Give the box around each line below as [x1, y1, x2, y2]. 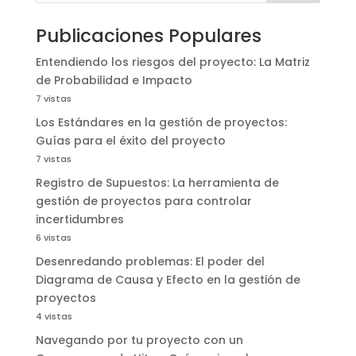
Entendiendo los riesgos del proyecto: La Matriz [35, 54, 310, 71]
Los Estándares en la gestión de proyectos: [35, 114, 287, 131]
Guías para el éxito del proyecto [35, 133, 226, 149]
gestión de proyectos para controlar [35, 193, 252, 210]
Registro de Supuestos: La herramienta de [35, 175, 279, 192]
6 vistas [35, 231, 72, 245]
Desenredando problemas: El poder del [35, 253, 265, 270]
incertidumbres [35, 211, 124, 228]
